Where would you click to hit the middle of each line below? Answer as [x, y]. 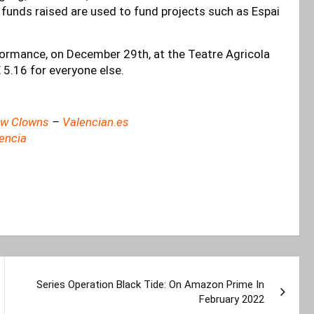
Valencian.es [96, 122]
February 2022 [232, 299]
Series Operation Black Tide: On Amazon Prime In [151, 284]
